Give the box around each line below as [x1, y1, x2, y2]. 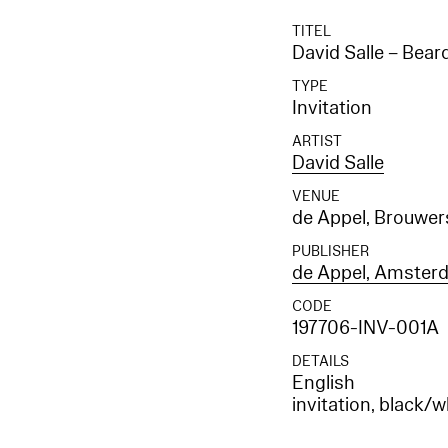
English [292, 370, 356, 397]
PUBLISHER [292, 242, 370, 262]
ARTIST [292, 132, 343, 152]
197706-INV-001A [292, 315, 440, 342]
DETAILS [292, 352, 350, 372]
